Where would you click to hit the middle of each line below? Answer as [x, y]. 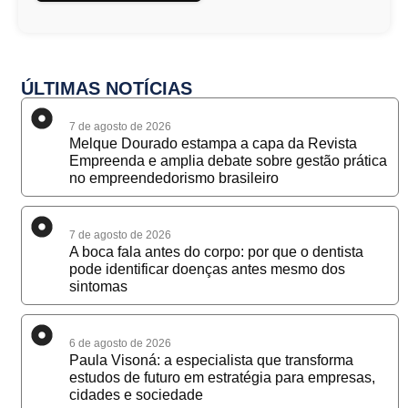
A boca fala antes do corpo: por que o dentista [216, 252]
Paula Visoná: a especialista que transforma [211, 361]
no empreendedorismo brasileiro [173, 178]
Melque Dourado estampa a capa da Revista [213, 144]
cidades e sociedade [136, 395]
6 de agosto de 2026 [120, 344]
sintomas [98, 287]
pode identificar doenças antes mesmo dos [207, 270]
